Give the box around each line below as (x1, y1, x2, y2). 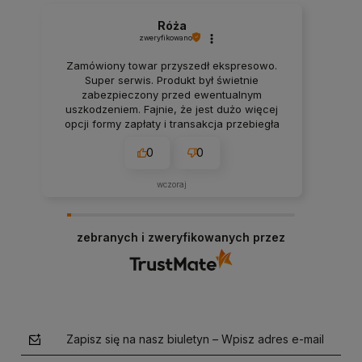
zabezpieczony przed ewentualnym (82, 87, 263, 101)
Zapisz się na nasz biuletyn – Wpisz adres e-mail (66, 331, 324, 346)
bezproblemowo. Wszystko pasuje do (77, 131, 267, 145)
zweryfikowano (138, 32, 192, 42)
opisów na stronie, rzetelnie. (100, 145, 244, 159)
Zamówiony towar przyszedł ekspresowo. (66, 58, 278, 72)
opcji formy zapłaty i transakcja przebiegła (64, 116, 280, 130)
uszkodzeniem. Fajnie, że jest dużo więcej (65, 102, 279, 116)
